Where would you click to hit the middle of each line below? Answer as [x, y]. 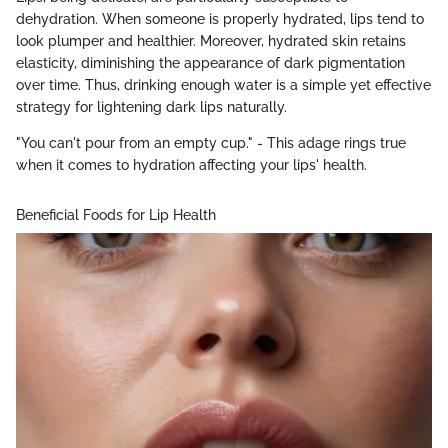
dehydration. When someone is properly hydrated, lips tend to [220, 19]
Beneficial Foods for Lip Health [116, 215]
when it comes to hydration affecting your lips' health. [191, 165]
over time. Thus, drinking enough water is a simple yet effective [223, 85]
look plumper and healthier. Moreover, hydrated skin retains [211, 41]
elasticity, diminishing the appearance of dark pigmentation [210, 63]
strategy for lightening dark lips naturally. [151, 107]
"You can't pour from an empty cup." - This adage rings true [211, 143]
